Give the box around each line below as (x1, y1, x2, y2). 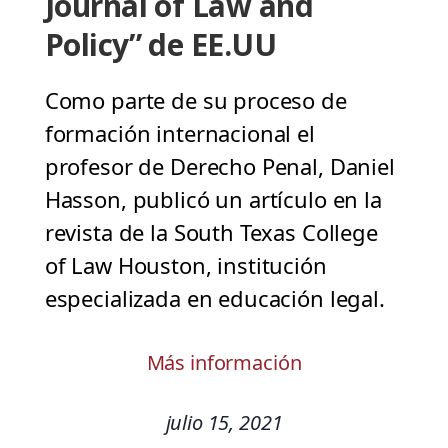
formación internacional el (44, 118, 315, 149)
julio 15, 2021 (165, 409, 283, 437)
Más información (146, 349, 302, 377)
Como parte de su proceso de (44, 85, 347, 116)
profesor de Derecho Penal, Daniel (44, 151, 395, 182)
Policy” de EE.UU (44, 24, 277, 66)
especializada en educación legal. (44, 283, 385, 314)
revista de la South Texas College (44, 217, 378, 248)
